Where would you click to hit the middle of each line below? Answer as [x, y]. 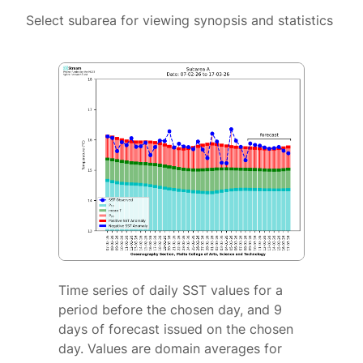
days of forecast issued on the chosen [176, 329]
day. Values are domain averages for [170, 349]
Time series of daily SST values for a [171, 290]
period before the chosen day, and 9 [170, 310]
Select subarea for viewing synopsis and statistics [179, 20]
